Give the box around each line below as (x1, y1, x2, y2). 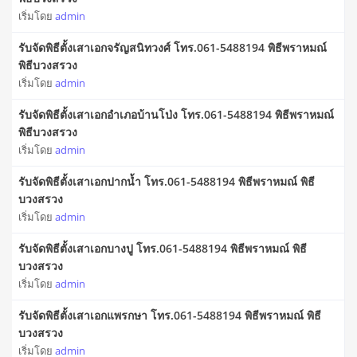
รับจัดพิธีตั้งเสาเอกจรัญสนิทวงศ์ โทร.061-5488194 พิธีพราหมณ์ (18, 40, 327, 56)
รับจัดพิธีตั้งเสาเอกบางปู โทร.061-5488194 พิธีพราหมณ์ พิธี (18, 241, 307, 257)
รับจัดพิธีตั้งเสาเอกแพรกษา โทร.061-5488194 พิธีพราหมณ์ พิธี (18, 308, 321, 324)
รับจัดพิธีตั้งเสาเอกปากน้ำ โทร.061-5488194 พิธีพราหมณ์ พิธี (18, 174, 315, 190)
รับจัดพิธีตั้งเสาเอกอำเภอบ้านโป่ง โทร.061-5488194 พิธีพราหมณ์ (18, 107, 334, 123)
